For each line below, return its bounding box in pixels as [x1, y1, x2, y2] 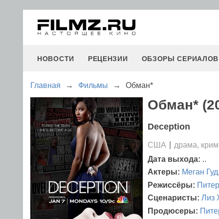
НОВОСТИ [37, 55, 74, 63]
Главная [30, 81, 61, 89]
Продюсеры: [148, 206, 200, 215]
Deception [148, 122, 190, 131]
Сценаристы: [148, 194, 201, 202]
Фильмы [78, 81, 108, 89]
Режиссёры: [148, 180, 197, 189]
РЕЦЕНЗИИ [88, 55, 128, 63]
